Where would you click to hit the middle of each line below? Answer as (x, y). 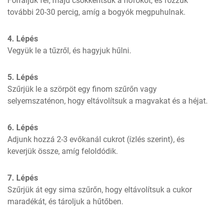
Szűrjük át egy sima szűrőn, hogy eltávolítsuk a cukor (100, 190)
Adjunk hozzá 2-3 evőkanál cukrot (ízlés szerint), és (96, 139)
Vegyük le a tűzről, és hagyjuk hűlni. (69, 51)
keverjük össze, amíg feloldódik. (63, 151)
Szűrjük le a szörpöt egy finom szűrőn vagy (82, 89)
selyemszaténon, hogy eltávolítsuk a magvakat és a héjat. (108, 101)
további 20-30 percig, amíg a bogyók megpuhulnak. (96, 12)
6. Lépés (23, 128)
